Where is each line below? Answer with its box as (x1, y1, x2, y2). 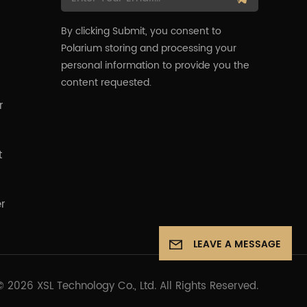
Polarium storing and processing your (60, 40, 236, 56)
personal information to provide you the (60, 57, 249, 73)
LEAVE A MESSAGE (193, 236, 281, 252)
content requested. (60, 74, 151, 90)
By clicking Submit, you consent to (60, 23, 221, 39)
